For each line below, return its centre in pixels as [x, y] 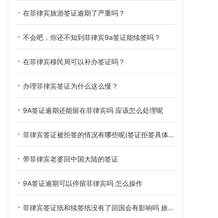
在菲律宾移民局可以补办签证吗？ [74, 62]
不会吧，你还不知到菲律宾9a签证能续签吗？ [92, 37]
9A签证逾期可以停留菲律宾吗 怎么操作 [83, 183]
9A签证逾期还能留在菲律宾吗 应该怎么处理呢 [93, 110]
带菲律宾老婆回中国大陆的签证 [71, 159]
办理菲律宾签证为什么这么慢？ [71, 86]
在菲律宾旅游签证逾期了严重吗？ [74, 13]
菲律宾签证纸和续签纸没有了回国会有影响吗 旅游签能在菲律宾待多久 [95, 208]
